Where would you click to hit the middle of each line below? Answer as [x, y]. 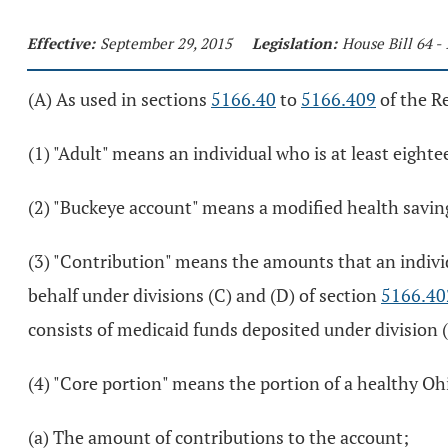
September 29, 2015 [166, 43]
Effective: [61, 43]
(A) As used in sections [119, 99]
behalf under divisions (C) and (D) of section [204, 295]
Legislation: [294, 43]
